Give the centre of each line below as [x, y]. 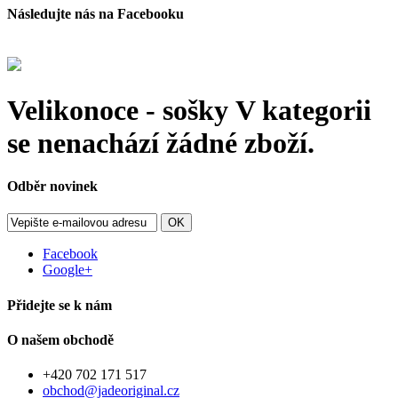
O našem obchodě [60, 340]
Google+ [68, 270]
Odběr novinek [52, 187]
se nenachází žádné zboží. [161, 143]
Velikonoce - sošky [121, 110]
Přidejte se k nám [60, 305]
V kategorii [303, 110]
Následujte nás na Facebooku [96, 14]
